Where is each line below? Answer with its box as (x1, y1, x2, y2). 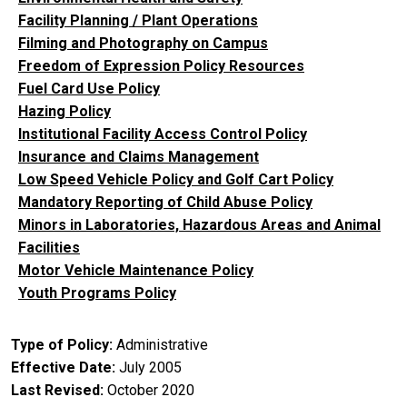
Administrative (116, 335, 208, 353)
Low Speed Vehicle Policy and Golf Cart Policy (18, 170, 333, 188)
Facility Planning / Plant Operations (18, 11, 258, 29)
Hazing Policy (18, 102, 111, 120)
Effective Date (11, 358, 112, 376)
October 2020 (107, 381, 194, 399)
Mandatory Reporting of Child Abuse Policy (18, 193, 313, 211)
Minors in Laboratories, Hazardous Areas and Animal (18, 215, 381, 233)
